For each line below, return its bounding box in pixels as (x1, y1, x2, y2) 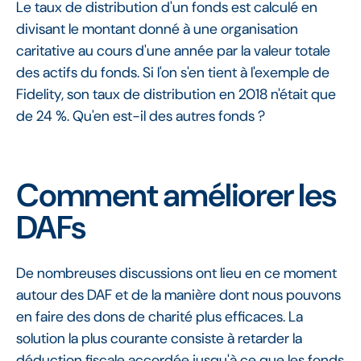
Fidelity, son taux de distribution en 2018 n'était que (16, 85, 336, 105)
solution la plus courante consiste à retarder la (16, 329, 302, 349)
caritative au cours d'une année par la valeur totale (16, 41, 330, 61)
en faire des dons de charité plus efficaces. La (16, 307, 303, 327)
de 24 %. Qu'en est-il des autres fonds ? (16, 106, 265, 127)
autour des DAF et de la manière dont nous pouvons (16, 285, 341, 305)
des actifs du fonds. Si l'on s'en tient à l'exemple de (16, 63, 330, 83)
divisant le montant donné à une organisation (16, 19, 298, 39)
